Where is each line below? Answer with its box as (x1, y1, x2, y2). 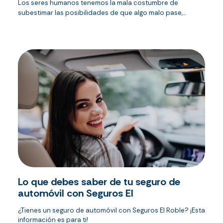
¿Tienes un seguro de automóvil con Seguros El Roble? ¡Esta (18, 206, 205, 215)
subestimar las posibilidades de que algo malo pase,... (18, 8, 186, 17)
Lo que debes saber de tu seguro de (18, 175, 180, 189)
